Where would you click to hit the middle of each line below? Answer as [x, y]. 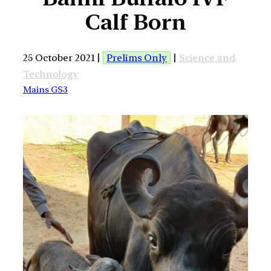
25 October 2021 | [63, 57]
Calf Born [135, 22]
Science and [207, 57]
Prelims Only [137, 57]
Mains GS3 [46, 89]
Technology [51, 74]
